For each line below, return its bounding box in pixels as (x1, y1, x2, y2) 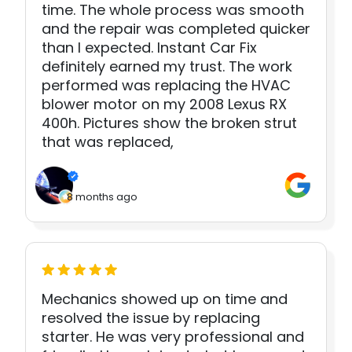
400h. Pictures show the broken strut (42, 113, 297, 134)
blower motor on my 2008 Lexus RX (42, 94, 287, 115)
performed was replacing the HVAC (42, 75, 291, 96)
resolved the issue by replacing (42, 307, 260, 328)
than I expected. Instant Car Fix (42, 38, 257, 58)
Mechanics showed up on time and (42, 288, 288, 309)
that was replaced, (42, 132, 174, 152)
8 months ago (67, 189, 137, 204)
